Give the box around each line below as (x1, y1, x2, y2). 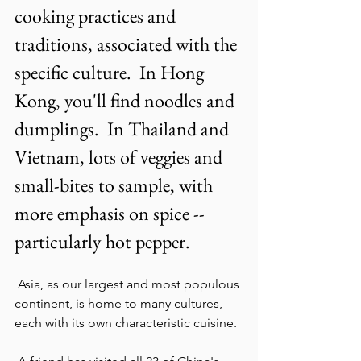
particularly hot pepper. (15, 229, 190, 254)
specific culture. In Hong (15, 60, 208, 85)
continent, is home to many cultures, (15, 296, 226, 311)
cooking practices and (15, 3, 180, 28)
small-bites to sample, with (15, 172, 217, 197)
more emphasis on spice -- (15, 201, 209, 226)
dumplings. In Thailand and (15, 116, 233, 141)
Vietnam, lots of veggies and (15, 144, 226, 169)
